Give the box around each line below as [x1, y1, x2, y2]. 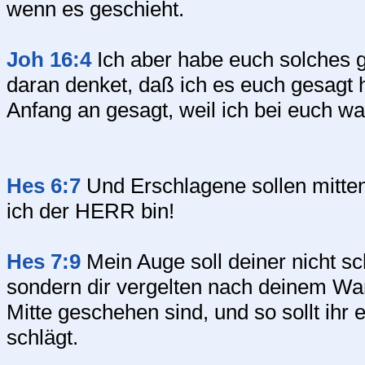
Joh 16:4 [7, 47, 91, 72]
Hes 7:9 [7, 249, 81, 274]
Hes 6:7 [7, 174, 81, 198]
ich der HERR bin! [7, 199, 174, 223]
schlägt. [7, 325, 78, 350]
